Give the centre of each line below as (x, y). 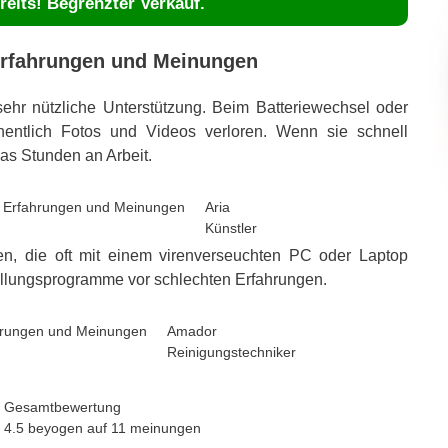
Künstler (231, 227)
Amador (191, 330)
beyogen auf (67, 427)
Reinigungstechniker (231, 351)
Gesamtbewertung (62, 406)
